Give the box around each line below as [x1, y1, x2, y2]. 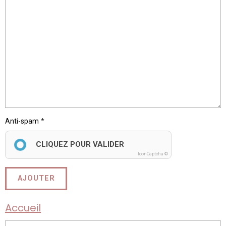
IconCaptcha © [138, 151, 168, 156]
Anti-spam [5, 117, 39, 125]
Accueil [5, 200, 41, 215]
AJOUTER [17, 174, 55, 183]
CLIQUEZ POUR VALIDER [36, 139, 124, 149]
